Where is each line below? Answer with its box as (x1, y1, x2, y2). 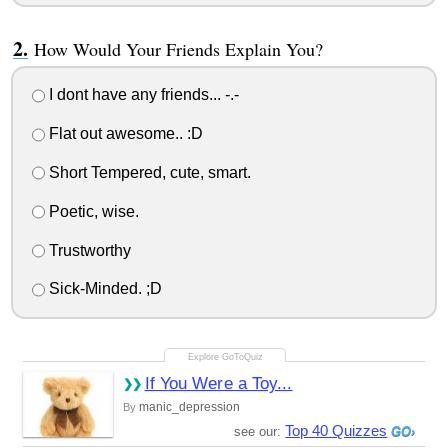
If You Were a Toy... (144, 374, 293, 394)
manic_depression (138, 400, 240, 415)
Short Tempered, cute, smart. (44, 164, 251, 181)
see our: (234, 424, 286, 440)
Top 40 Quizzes (285, 422, 388, 440)
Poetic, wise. (44, 202, 139, 220)
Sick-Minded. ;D (44, 280, 162, 298)
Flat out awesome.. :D (44, 125, 203, 143)
